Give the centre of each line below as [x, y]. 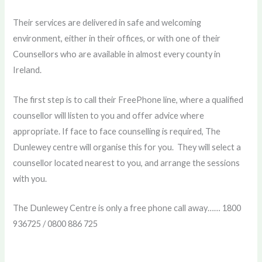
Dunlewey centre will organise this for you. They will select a [127, 147]
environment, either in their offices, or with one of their [117, 39]
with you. [30, 178]
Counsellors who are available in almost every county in [117, 54]
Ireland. [27, 70]
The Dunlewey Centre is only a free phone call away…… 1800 [127, 208]
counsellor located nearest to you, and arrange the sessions [127, 163]
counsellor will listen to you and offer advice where [109, 115]
